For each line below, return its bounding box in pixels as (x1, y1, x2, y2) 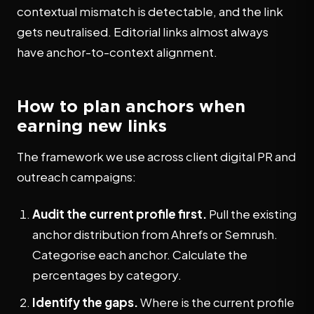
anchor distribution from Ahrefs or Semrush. (32, 226, 278, 242)
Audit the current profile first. (32, 206, 207, 221)
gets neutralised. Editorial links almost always (17, 24, 268, 39)
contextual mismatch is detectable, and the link (17, 4, 283, 19)
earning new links (17, 116, 167, 135)
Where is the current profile (138, 294, 294, 310)
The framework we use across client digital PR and (17, 149, 296, 164)
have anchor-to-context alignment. (17, 44, 217, 60)
